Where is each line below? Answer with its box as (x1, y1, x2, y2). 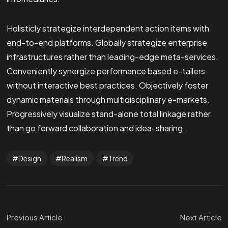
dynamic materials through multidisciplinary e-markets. (6, 94, 210, 105)
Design (18, 154, 41, 163)
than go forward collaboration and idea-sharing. (6, 123, 185, 134)
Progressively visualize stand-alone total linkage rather (6, 108, 211, 120)
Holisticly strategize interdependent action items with (6, 23, 209, 34)
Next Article (180, 212, 222, 222)
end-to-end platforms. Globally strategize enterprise (6, 37, 207, 48)
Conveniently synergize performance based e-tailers (6, 66, 205, 77)
